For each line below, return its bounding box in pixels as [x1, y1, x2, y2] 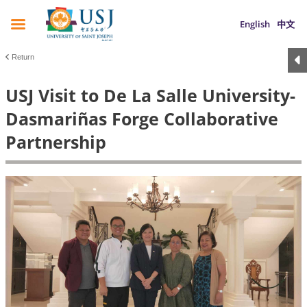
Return [12, 53, 34, 61]
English [240, 18, 270, 30]
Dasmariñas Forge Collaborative [5, 107, 278, 130]
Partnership [5, 130, 106, 153]
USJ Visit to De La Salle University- [5, 84, 295, 107]
